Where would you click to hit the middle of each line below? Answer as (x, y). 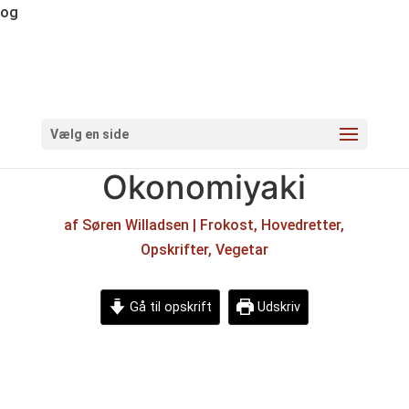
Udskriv (277, 307)
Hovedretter (301, 225)
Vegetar (241, 250)
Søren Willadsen (136, 225)
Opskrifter (174, 250)
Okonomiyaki (204, 187)
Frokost (227, 225)
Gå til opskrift (168, 307)
